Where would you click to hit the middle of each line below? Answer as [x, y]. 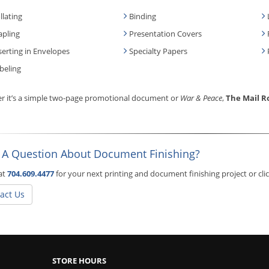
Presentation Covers [165, 33]
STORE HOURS [79, 260]
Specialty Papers [158, 51]
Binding [143, 16]
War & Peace [201, 98]
